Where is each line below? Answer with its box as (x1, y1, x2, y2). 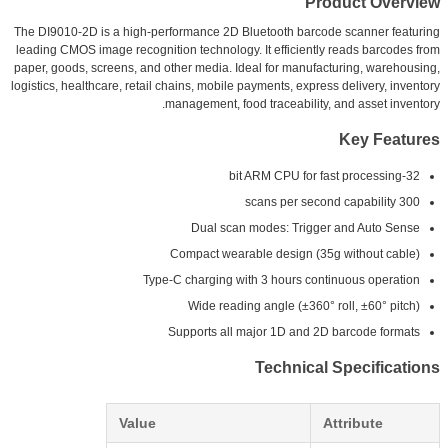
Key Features (339, 130, 440, 148)
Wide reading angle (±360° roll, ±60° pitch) (188, 298, 420, 313)
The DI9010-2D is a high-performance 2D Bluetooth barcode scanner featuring (14, 24, 440, 39)
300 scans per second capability (399, 194, 420, 209)
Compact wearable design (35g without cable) (170, 246, 420, 261)
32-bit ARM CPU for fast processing (406, 168, 420, 183)
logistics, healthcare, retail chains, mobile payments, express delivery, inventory (11, 78, 440, 93)
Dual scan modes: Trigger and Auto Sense (191, 220, 420, 235)
